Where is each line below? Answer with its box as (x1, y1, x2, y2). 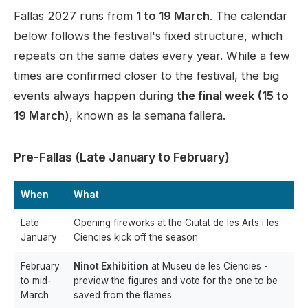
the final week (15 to (177, 89, 289, 103)
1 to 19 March (136, 9, 210, 23)
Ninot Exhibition (74, 261, 148, 272)
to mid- (21, 275, 52, 287)
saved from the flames (74, 289, 172, 301)
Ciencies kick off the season (74, 232, 198, 243)
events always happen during (14, 89, 177, 103)
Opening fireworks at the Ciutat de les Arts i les (74, 217, 279, 229)
